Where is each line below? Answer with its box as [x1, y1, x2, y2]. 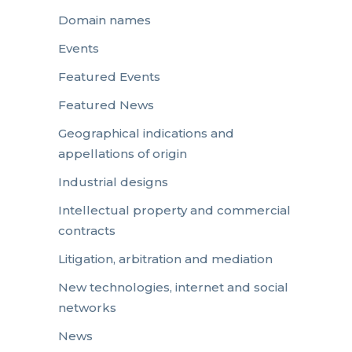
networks [58, 299, 116, 315]
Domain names [58, 12, 151, 27]
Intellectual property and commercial [58, 202, 291, 218]
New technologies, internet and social [58, 279, 288, 295]
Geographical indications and [58, 125, 234, 141]
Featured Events [58, 68, 160, 84]
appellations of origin [58, 145, 187, 161]
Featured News [58, 97, 154, 112]
